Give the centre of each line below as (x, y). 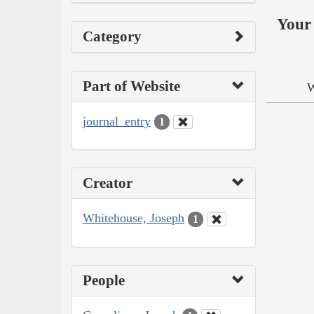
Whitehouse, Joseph (134, 218)
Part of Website (131, 86)
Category (112, 36)
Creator (108, 183)
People (104, 280)
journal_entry (117, 121)
